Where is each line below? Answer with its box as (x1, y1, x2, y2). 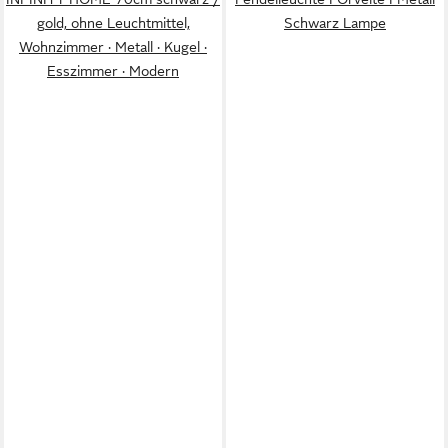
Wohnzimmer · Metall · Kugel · (19, 39, 207, 55)
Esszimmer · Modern (47, 63, 179, 79)
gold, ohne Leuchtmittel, (36, 15, 190, 31)
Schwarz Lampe (284, 15, 386, 31)
